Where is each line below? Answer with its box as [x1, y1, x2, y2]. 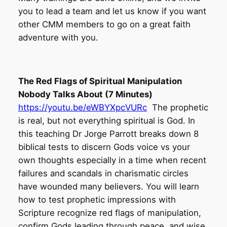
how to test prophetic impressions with [18, 194, 176, 205]
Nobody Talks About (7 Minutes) [18, 89, 155, 99]
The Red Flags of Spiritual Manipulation [18, 75, 182, 86]
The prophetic [146, 102, 208, 112]
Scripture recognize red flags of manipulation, [18, 207, 201, 218]
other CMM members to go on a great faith [18, 19, 191, 30]
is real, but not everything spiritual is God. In [18, 115, 195, 126]
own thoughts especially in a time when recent [18, 155, 206, 165]
